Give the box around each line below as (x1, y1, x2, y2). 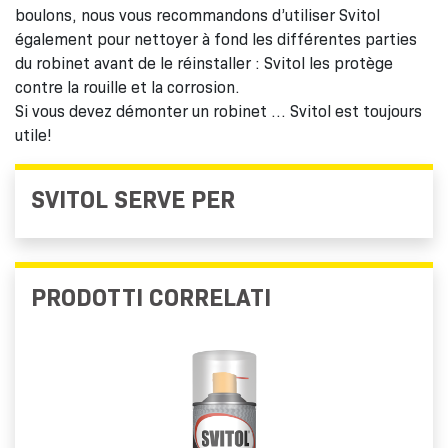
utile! (15, 125, 52, 145)
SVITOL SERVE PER (31, 184, 235, 214)
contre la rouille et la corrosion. (15, 77, 240, 97)
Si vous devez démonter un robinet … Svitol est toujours (15, 101, 422, 121)
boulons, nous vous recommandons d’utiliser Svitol (15, 5, 380, 25)
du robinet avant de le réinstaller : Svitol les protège (15, 53, 393, 73)
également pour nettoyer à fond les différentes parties (15, 29, 417, 49)
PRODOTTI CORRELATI (31, 282, 271, 312)
